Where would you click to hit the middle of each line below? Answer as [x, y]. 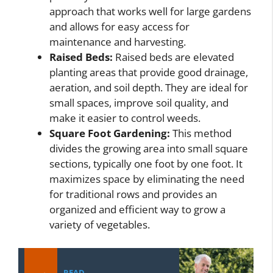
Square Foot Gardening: [110, 133]
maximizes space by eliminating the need [147, 179]
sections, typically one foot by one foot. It [146, 164]
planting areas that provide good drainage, [149, 72]
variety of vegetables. [100, 225]
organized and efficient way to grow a [137, 209]
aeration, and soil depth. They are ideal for [149, 87]
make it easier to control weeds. [125, 118]
